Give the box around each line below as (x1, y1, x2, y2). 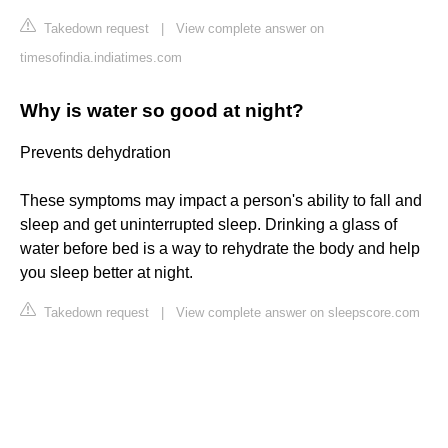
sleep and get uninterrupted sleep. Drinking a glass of (20, 216, 397, 234)
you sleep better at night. (20, 264, 193, 282)
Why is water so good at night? (20, 100, 304, 122)
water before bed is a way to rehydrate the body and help (20, 240, 420, 258)
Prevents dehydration (20, 144, 171, 162)
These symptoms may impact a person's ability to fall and (20, 192, 422, 210)
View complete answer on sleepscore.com (176, 305, 420, 321)
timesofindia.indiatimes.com (20, 50, 182, 66)
